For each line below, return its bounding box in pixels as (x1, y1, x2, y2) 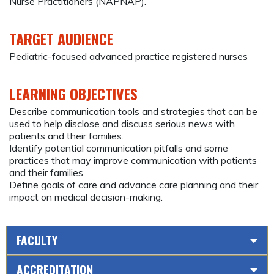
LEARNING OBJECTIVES (9, 82, 138, 105)
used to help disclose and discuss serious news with (9, 117, 235, 130)
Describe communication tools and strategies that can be (9, 105, 257, 117)
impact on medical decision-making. (9, 190, 163, 203)
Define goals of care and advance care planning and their (9, 178, 258, 191)
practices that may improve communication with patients (9, 154, 257, 166)
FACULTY (17, 231, 57, 249)
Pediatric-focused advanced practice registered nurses (9, 50, 248, 62)
